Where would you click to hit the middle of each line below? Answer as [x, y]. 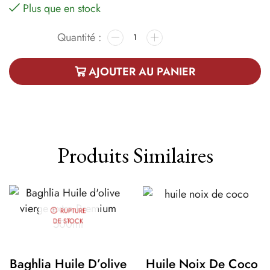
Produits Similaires [135, 155]
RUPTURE [73, 210]
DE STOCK [68, 221]
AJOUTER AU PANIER [142, 71]
